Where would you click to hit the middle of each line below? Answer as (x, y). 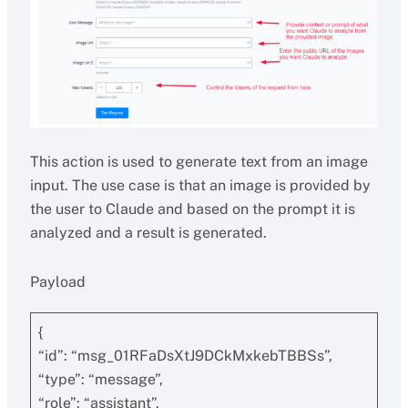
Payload (57, 282)
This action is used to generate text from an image (199, 162)
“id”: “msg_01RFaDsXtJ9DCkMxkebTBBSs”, (185, 356)
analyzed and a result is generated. (148, 233)
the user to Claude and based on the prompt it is (192, 209)
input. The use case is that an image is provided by (200, 185)
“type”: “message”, (100, 379)
